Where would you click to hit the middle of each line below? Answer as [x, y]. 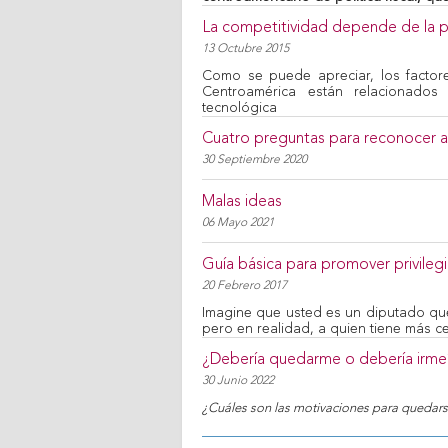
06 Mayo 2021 [238, 223]
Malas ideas [242, 202]
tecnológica [239, 108]
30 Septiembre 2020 [254, 160]
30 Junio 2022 [238, 381]
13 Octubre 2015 [245, 49]
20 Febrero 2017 [244, 286]
